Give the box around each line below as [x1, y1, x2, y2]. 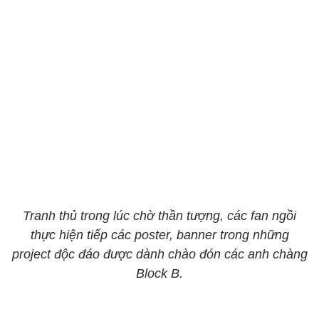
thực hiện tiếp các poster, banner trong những [30, 228, 289, 242]
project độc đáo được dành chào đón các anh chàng [11, 247, 308, 261]
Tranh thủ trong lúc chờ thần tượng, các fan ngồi [23, 209, 296, 223]
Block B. [136, 266, 183, 281]
